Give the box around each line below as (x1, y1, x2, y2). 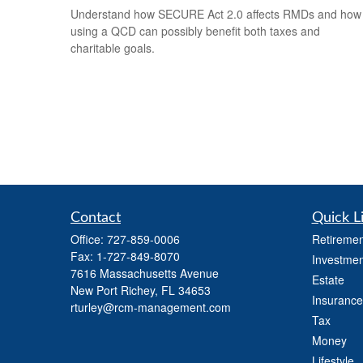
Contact (70, 211, 121, 226)
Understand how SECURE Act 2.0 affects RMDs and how (70, 6, 361, 23)
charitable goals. (70, 40, 155, 57)
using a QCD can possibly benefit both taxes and (70, 23, 320, 40)
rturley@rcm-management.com (70, 299, 231, 316)
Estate (311, 271, 344, 288)
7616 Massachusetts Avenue (70, 265, 219, 282)
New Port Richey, (70, 282, 158, 299)
